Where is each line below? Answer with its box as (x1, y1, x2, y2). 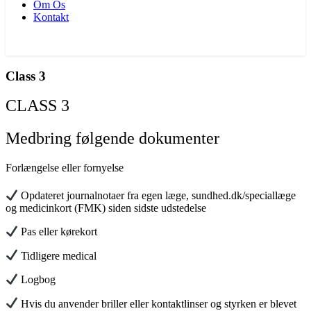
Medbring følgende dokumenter (6, 129, 219, 148)
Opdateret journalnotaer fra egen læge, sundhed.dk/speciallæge (18, 189, 296, 201)
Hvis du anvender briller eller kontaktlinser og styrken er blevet (18, 297, 297, 310)
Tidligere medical (18, 249, 97, 262)
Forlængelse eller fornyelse (6, 162, 124, 174)
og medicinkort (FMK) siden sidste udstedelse (6, 201, 206, 214)
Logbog (18, 274, 56, 286)
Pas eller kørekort (18, 226, 98, 238)
